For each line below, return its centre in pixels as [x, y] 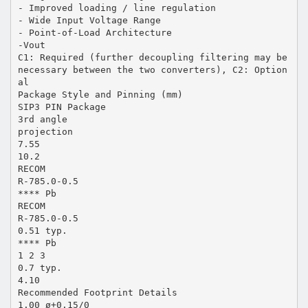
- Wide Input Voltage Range [89, 20]
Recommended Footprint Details [97, 292]
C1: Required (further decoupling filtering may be [152, 57]
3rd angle [42, 119]
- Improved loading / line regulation [117, 8]
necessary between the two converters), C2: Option [152, 69]
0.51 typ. [42, 230]
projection [45, 131]
